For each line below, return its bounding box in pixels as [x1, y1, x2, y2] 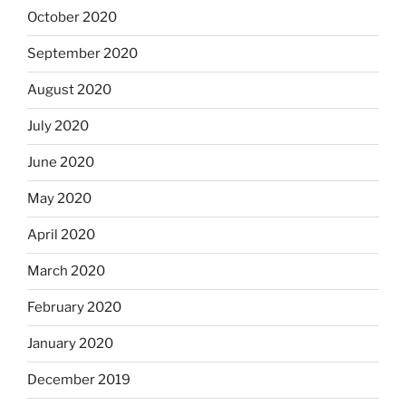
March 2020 [27, 263, 105, 280]
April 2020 [27, 227, 95, 244]
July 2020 [27, 118, 89, 135]
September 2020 [27, 45, 138, 63]
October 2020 [27, 9, 117, 26]
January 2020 [27, 335, 113, 353]
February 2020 [27, 299, 121, 316]
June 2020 [27, 154, 94, 171]
